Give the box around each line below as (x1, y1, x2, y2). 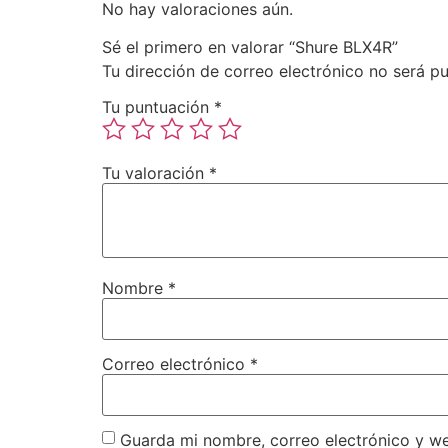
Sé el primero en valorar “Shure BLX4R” (102, 36, 398, 57)
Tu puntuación (102, 96, 214, 117)
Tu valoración (102, 162, 209, 183)
